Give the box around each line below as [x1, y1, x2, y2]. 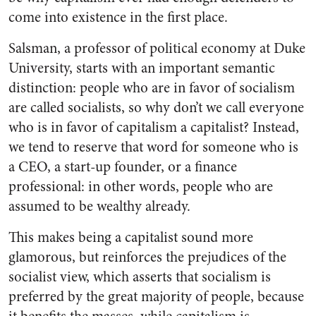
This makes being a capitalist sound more [8, 226, 253, 248]
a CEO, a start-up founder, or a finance [8, 156, 237, 177]
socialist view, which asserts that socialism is [8, 266, 271, 287]
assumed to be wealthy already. [8, 195, 190, 217]
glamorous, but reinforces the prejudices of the [8, 246, 286, 267]
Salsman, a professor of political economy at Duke [8, 37, 305, 59]
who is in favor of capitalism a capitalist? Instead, [8, 116, 299, 138]
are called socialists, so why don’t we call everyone [8, 97, 304, 118]
